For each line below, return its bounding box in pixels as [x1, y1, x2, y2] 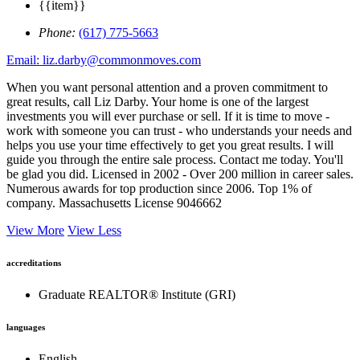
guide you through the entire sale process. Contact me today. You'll [6, 153, 343, 167]
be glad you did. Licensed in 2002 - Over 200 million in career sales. [6, 167, 354, 182]
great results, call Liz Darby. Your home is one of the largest [6, 95, 309, 109]
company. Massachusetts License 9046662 [6, 196, 222, 211]
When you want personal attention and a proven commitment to [6, 80, 328, 95]
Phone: [39, 26, 79, 40]
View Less [67, 223, 121, 238]
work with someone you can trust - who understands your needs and [6, 124, 352, 138]
